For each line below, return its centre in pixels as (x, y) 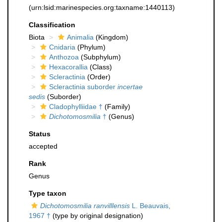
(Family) (116, 107)
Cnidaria (62, 47)
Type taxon (48, 193)
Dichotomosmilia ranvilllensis (85, 206)
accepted (43, 146)
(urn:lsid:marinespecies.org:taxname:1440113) (102, 7)
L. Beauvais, (150, 206)
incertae (130, 87)
